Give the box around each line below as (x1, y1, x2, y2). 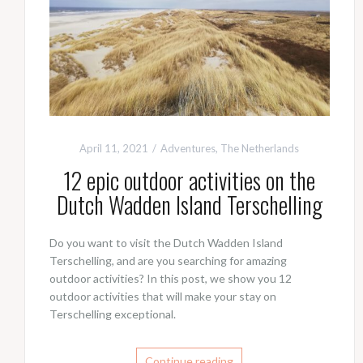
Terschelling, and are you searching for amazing (49, 253, 287, 267)
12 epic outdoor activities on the (63, 163, 316, 197)
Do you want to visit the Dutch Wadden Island (49, 235, 283, 250)
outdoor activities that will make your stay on (49, 288, 276, 303)
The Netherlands (220, 141, 300, 155)
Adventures (160, 141, 216, 155)
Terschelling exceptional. (49, 306, 176, 321)
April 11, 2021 (79, 141, 149, 155)
